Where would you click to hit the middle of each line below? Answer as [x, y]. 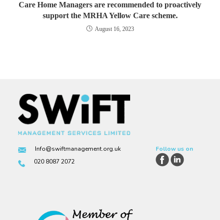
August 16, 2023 [114, 29]
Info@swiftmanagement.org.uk [78, 149]
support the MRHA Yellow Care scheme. [110, 15]
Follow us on [175, 149]
